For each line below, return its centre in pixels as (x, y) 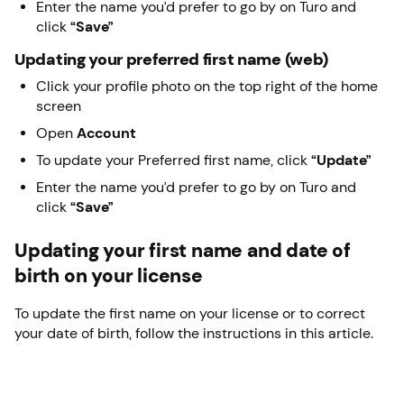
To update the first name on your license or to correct (190, 313)
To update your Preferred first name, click (174, 160)
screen (59, 106)
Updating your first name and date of (183, 250)
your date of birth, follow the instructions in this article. (196, 333)
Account (108, 133)
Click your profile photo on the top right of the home (207, 86)
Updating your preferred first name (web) (171, 59)
